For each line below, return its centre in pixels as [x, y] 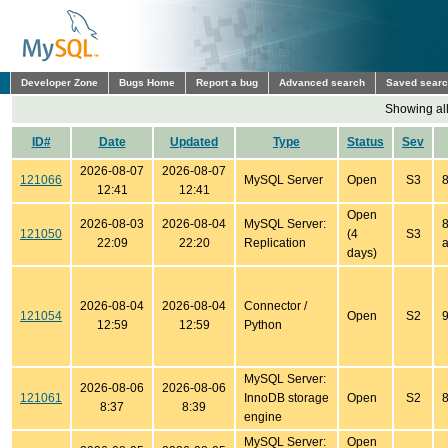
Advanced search [322, 82]
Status [365, 142]
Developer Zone [59, 82]
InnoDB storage [286, 398]
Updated [194, 142]
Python [263, 325]
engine [263, 417]
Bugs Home [147, 82]
